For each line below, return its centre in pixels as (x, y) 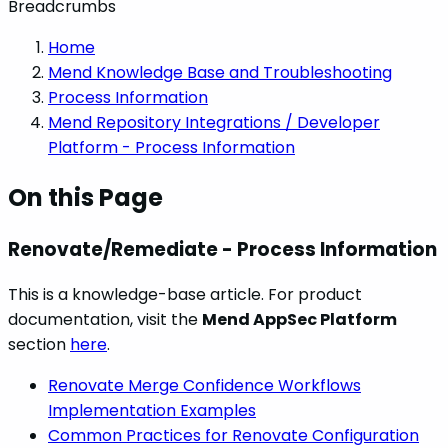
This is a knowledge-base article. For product (185, 295)
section (39, 345)
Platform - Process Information (171, 147)
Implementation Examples (152, 411)
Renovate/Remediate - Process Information (222, 249)
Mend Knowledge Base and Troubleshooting (220, 72)
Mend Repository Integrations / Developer (214, 122)
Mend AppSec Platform (299, 320)
